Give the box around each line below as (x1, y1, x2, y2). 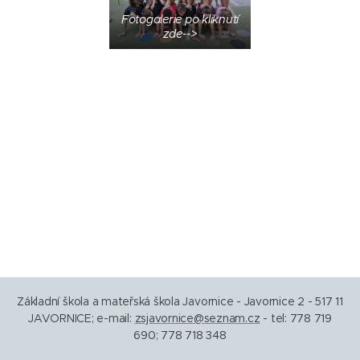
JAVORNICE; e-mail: (28, 311, 135, 325)
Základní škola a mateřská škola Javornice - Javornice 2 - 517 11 (17, 294, 343, 309)
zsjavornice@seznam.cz (134, 311, 260, 325)
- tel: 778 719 (260, 311, 332, 325)
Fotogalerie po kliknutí (121, 11, 239, 27)
